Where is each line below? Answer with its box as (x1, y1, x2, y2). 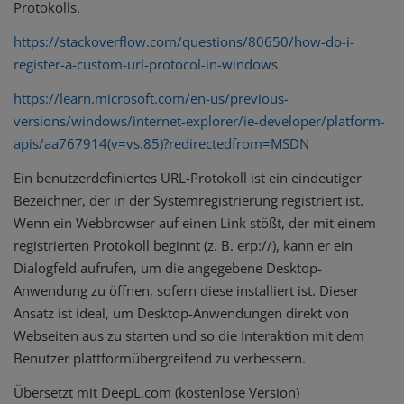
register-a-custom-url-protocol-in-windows (14, 54, 278, 73)
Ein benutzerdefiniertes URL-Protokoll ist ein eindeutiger (14, 169, 362, 188)
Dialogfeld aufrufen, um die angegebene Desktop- (14, 259, 322, 278)
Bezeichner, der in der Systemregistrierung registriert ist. (14, 191, 363, 210)
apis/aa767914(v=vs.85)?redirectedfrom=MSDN (14, 133, 309, 152)
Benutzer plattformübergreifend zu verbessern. (14, 349, 306, 368)
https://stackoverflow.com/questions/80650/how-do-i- (14, 32, 354, 50)
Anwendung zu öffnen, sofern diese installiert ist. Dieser (14, 281, 359, 300)
